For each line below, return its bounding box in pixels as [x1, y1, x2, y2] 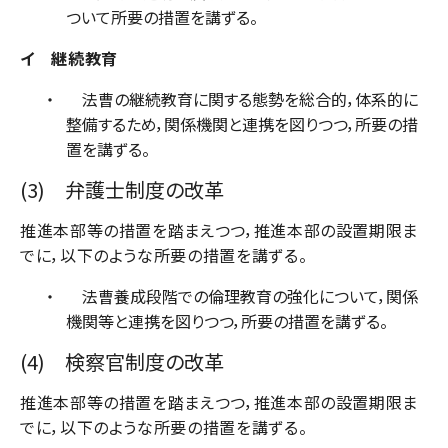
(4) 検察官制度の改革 [20, 346, 224, 376]
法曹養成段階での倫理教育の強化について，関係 [66, 283, 418, 308]
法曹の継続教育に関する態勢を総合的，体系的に [66, 86, 418, 111]
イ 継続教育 [20, 45, 118, 70]
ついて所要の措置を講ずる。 [66, 4, 258, 29]
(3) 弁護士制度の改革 [20, 174, 224, 204]
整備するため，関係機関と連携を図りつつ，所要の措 [66, 111, 418, 136]
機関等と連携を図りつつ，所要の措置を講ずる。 [66, 308, 388, 333]
